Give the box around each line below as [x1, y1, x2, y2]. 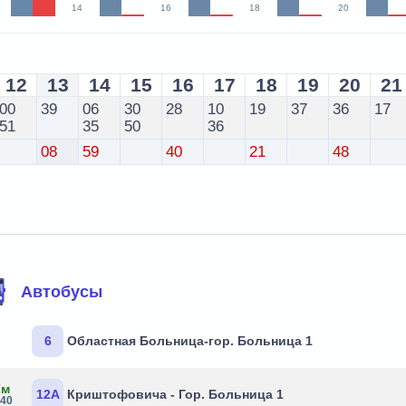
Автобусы [21, 282, 103, 301]
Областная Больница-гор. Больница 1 [67, 333, 314, 348]
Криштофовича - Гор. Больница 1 [67, 387, 285, 401]
